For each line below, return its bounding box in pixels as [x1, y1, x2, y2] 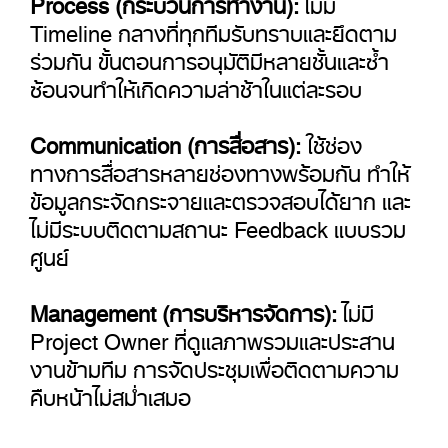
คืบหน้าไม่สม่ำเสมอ [30, 372, 191, 412]
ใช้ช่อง [301, 120, 362, 160]
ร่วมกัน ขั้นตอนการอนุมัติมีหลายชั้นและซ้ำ [30, 36, 389, 76]
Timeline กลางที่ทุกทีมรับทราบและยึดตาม [30, 8, 397, 48]
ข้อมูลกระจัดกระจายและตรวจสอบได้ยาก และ [30, 176, 411, 216]
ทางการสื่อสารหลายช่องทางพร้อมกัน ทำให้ [30, 148, 410, 188]
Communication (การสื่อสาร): [30, 120, 301, 160]
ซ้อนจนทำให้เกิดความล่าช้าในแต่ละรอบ [30, 64, 362, 104]
